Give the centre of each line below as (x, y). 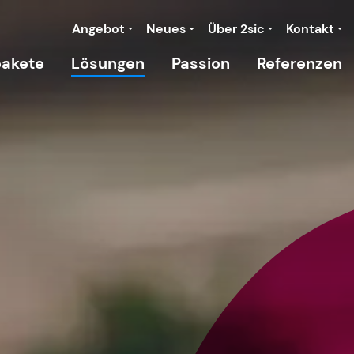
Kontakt (310, 29)
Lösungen (108, 63)
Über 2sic (236, 29)
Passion (201, 63)
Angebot (99, 29)
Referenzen (299, 63)
